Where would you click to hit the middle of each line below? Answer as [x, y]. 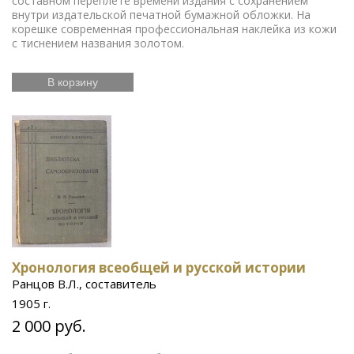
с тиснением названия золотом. [98, 43]
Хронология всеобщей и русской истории [159, 267]
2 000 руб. [49, 326]
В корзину [73, 82]
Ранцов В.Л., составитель [84, 284]
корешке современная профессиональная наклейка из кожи [174, 29]
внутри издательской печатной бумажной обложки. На [161, 15]
